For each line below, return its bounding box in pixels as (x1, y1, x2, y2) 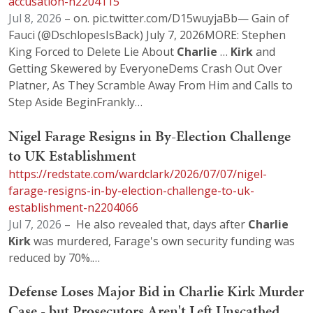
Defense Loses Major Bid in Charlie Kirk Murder (8, 282, 304, 302)
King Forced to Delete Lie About (8, 44, 177, 60)
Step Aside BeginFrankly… (8, 94, 143, 110)
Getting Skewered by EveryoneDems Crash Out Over (8, 61, 282, 77)
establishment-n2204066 (8, 199, 138, 215)
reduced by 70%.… (8, 249, 100, 265)
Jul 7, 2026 (8, 216, 61, 232)
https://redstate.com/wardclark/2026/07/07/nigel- (8, 166, 267, 182)
